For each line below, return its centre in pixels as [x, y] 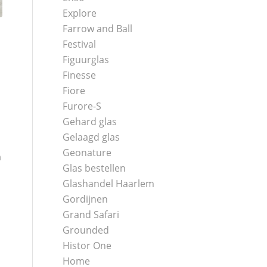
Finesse [80, 75]
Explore [80, 13]
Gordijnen [86, 199]
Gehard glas [90, 122]
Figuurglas [86, 60]
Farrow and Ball [98, 29]
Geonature [87, 153]
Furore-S [82, 106]
